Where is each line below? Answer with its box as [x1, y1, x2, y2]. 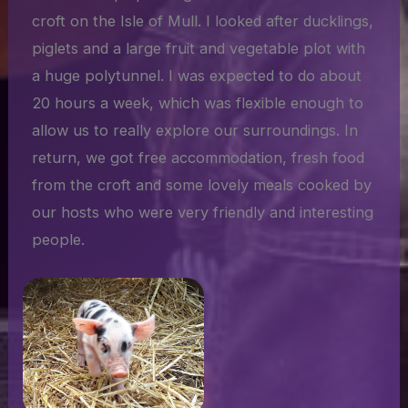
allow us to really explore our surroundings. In [32, 121, 359, 140]
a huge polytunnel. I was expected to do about [32, 66, 362, 86]
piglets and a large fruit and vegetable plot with [32, 39, 366, 58]
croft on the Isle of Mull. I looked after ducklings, [32, 12, 374, 31]
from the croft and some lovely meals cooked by [32, 176, 372, 195]
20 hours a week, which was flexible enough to [32, 94, 364, 113]
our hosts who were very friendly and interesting [32, 203, 374, 222]
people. [32, 230, 86, 250]
